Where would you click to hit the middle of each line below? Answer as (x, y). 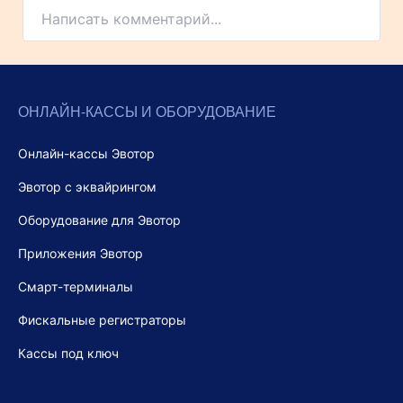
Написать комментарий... (131, 19)
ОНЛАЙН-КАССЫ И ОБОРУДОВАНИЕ (147, 112)
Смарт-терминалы (76, 287)
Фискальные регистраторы (102, 320)
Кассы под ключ (68, 354)
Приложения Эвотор (81, 254)
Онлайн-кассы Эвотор (86, 154)
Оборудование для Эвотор (99, 220)
